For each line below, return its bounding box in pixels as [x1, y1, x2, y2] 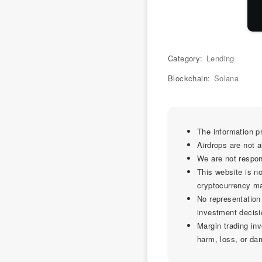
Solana [213, 72, 239, 84]
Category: [168, 52, 205, 64]
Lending [206, 52, 235, 64]
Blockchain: [168, 72, 213, 84]
